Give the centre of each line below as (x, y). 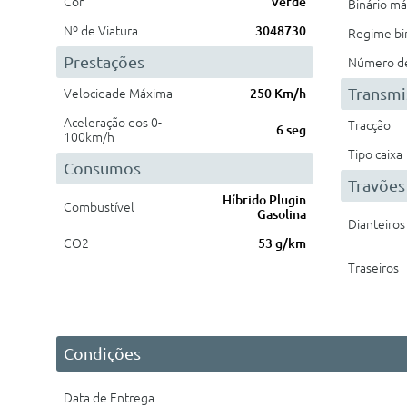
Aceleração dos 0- (113, 123)
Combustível (99, 207)
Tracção (369, 125)
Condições (102, 353)
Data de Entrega (109, 398)
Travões (376, 185)
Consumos (102, 168)
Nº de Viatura (101, 31)
